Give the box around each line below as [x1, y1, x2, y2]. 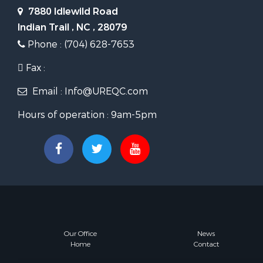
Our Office [64, 229, 97, 238]
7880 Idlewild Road [26, 5, 118, 18]
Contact [193, 240, 219, 249]
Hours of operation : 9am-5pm [18, 109, 157, 121]
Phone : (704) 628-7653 [25, 38, 134, 50]
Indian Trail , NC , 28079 [18, 21, 127, 33]
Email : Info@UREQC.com [30, 85, 148, 97]
